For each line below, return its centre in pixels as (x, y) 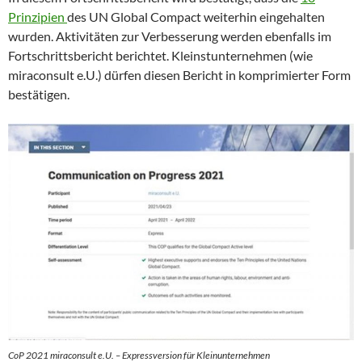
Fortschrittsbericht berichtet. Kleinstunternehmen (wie (160, 55)
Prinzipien (38, 16)
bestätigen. (39, 94)
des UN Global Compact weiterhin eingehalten (196, 16)
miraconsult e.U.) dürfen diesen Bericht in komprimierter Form (179, 74)
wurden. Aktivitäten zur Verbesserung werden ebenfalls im (170, 36)
